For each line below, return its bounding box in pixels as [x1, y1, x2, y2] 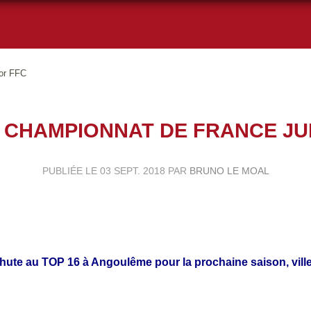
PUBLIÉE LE [42, 165, 100, 176]
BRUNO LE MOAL [189, 165, 269, 176]
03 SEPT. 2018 [99, 165, 165, 176]
